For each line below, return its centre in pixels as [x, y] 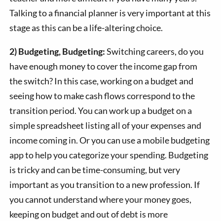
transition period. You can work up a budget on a [101, 111]
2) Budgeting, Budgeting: [57, 52]
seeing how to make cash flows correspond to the [102, 96]
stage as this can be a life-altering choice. [87, 28]
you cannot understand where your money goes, [101, 200]
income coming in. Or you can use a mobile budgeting [110, 140]
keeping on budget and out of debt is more [89, 214]
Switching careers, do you [155, 52]
